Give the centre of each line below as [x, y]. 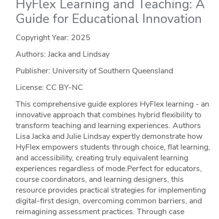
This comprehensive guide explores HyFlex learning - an [112, 104]
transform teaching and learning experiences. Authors [108, 126]
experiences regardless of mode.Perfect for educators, [109, 169]
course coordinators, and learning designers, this [99, 180]
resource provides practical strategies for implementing [110, 190]
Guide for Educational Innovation [109, 19]
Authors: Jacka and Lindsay [62, 55]
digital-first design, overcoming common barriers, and [109, 201]
